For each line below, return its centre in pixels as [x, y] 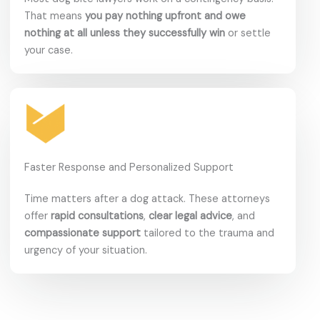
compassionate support [82, 233]
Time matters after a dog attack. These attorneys [147, 199]
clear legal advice [190, 216]
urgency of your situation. [86, 250]
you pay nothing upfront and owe [165, 16]
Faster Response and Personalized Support [129, 167]
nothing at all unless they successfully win [125, 33]
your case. [49, 50]
